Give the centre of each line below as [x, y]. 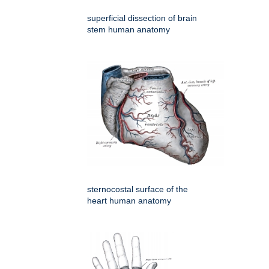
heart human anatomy [129, 200]
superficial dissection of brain [142, 18]
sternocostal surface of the [138, 189]
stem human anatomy [128, 29]
